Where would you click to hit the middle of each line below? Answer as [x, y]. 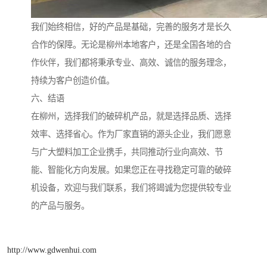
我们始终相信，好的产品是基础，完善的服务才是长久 [131, 27]
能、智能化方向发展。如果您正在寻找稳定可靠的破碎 [131, 170]
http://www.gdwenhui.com [52, 250]
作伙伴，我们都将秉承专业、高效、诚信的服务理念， [131, 62]
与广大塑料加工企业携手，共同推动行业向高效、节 [127, 152]
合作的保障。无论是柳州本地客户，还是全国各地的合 [131, 44]
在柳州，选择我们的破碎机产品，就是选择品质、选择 [131, 116]
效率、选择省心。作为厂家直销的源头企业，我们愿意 [131, 134]
